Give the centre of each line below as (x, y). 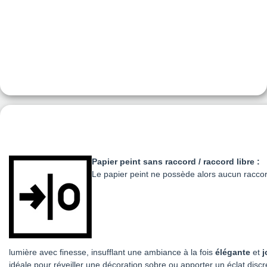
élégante (233, 252)
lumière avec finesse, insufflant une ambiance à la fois (112, 252)
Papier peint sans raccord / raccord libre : (176, 162)
